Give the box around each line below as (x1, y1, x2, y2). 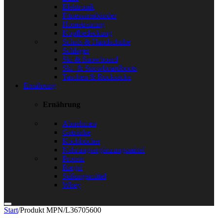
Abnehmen (62, 119, 96, 128)
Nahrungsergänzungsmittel (62, 145, 145, 154)
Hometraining (62, 19, 105, 28)
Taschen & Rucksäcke (62, 72, 131, 81)
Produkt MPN (20, 206, 63, 215)
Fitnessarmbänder (62, 11, 116, 19)
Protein (62, 154, 84, 163)
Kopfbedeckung (62, 28, 112, 37)
